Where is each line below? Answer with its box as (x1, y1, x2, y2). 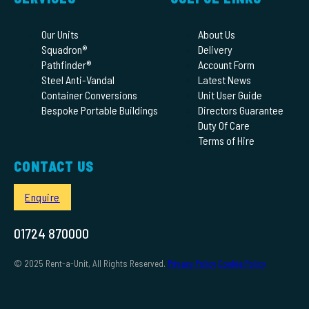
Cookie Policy (218, 257, 266, 269)
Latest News (197, 73, 251, 87)
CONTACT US (14, 158, 94, 175)
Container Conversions (41, 88, 138, 102)
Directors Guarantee (197, 103, 283, 117)
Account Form (197, 58, 255, 72)
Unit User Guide (197, 88, 262, 102)
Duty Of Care (197, 119, 250, 132)
